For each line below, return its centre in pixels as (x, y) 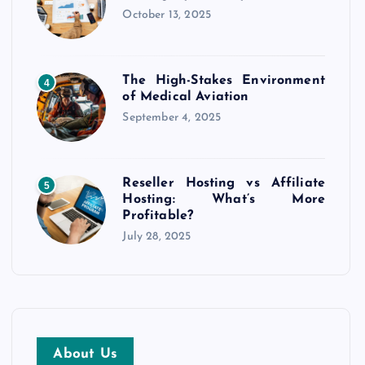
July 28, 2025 (157, 237)
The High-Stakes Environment (224, 81)
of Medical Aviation (186, 97)
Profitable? (158, 216)
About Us (86, 354)
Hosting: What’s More (224, 200)
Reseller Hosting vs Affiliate (224, 183)
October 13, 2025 (167, 15)
